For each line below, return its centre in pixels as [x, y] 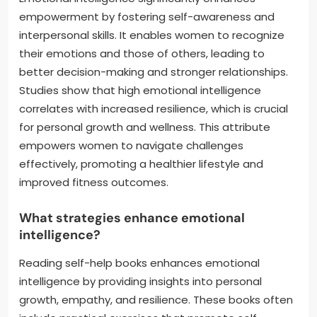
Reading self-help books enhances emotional [139, 263]
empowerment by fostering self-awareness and [147, 17]
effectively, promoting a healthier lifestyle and [141, 164]
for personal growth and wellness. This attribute [145, 127]
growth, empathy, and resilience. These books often [156, 300]
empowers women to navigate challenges [131, 146]
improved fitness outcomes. [94, 183]
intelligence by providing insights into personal [140, 282]
